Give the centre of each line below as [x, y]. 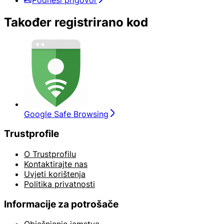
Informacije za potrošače [61, 204]
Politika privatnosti [59, 184]
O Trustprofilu [50, 154]
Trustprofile [31, 134]
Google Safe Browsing [66, 114]
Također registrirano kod [76, 22]
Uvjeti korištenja [55, 174]
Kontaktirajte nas [56, 164]
